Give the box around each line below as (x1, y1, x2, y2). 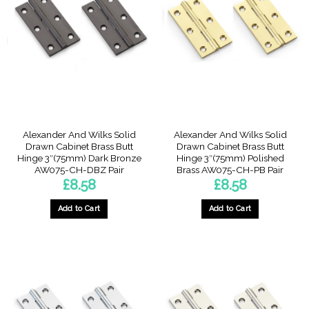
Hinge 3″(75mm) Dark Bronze (17, 152, 141, 163)
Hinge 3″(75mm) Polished (176, 152, 284, 163)
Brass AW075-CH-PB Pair (177, 163, 283, 175)
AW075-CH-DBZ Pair (34, 163, 124, 175)
